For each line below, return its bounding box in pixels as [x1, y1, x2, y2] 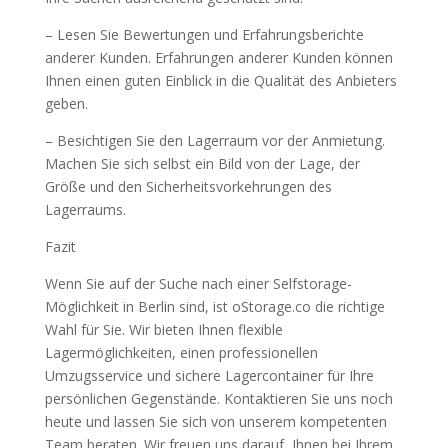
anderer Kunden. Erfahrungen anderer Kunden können [44, 48, 393, 67]
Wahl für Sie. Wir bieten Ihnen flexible [44, 320, 283, 339]
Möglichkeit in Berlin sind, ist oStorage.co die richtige [44, 297, 385, 316]
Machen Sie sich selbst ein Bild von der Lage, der [44, 154, 360, 173]
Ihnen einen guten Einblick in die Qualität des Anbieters [44, 71, 397, 90]
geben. [44, 94, 88, 113]
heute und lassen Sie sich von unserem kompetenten [44, 412, 387, 431]
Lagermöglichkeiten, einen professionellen [44, 343, 318, 362]
